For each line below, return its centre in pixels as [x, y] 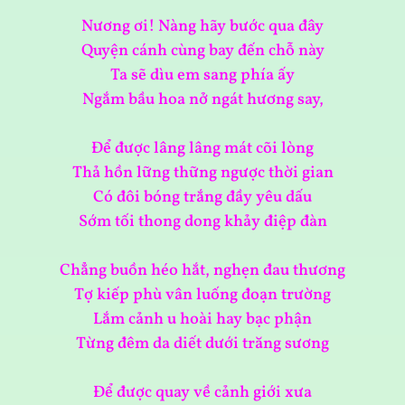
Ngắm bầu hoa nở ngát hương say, [202, 100]
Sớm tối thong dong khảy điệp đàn [202, 222]
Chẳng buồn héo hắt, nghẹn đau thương [202, 271]
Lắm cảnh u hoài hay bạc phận [202, 320]
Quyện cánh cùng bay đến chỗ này [202, 52]
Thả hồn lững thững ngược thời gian [202, 174]
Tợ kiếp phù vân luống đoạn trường [202, 296]
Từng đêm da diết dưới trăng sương [202, 344]
